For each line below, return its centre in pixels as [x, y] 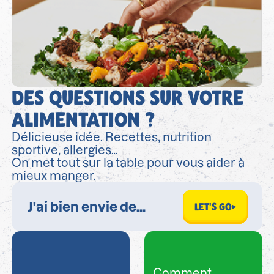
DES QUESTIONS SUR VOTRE [128, 98]
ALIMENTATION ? [84, 120]
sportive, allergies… [65, 150]
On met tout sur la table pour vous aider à [128, 163]
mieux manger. [54, 176]
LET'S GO [213, 207]
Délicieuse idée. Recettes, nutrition [112, 138]
